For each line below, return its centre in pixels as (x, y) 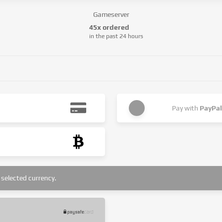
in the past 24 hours (116, 36)
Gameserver (111, 14)
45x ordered (109, 27)
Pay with (186, 108)
